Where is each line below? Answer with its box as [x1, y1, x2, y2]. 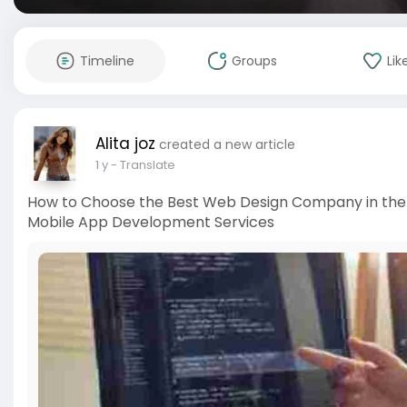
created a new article [159, 135, 295, 154]
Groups [232, 52, 277, 70]
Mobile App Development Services [27, 212, 274, 233]
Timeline [80, 52, 134, 70]
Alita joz [95, 133, 155, 154]
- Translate [111, 156, 175, 174]
